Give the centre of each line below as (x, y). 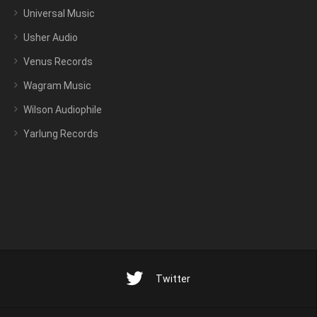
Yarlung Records (61, 134)
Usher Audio (51, 38)
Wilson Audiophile (63, 110)
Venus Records (58, 62)
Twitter (173, 279)
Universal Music (59, 14)
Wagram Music (57, 86)
